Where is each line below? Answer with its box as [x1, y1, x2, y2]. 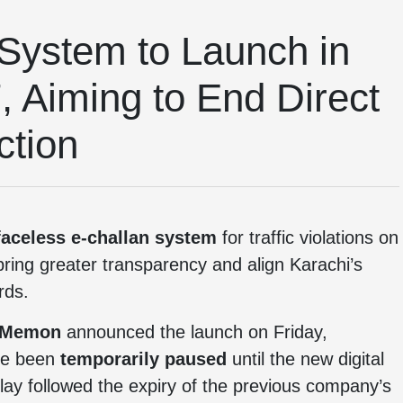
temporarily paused [60, 349, 227, 369]
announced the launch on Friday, [61, 322, 327, 342]
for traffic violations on [217, 228, 399, 247]
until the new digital [227, 349, 384, 369]
